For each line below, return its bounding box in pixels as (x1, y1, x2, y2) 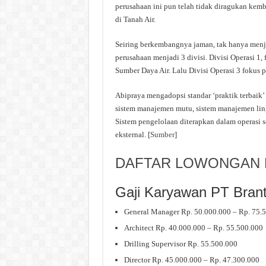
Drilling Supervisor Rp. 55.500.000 (123, 239, 237, 249)
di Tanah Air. (115, 15, 156, 24)
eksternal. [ (115, 130, 150, 140)
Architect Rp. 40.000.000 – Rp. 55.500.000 (123, 223, 263, 233)
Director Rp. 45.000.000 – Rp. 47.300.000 (123, 255, 259, 265)
